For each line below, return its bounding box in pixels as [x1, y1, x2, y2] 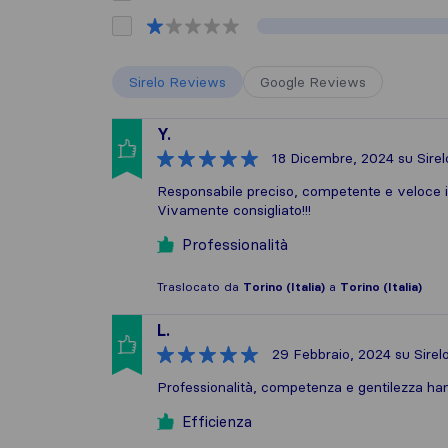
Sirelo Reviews [129, 73, 226, 91]
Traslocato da [157, 279, 243, 294]
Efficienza [182, 412, 252, 431]
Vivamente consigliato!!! [157, 201, 311, 219]
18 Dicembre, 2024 [272, 149, 394, 167]
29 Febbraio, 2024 [272, 345, 391, 363]
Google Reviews [260, 73, 366, 91]
